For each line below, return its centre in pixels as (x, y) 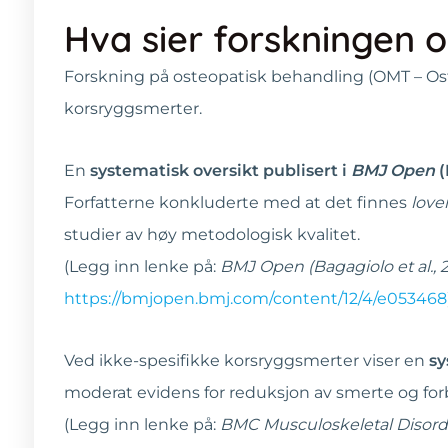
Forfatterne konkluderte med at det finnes (237, 202)
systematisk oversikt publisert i (220, 170)
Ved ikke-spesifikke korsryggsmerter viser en (246, 360)
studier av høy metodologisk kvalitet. (212, 234)
